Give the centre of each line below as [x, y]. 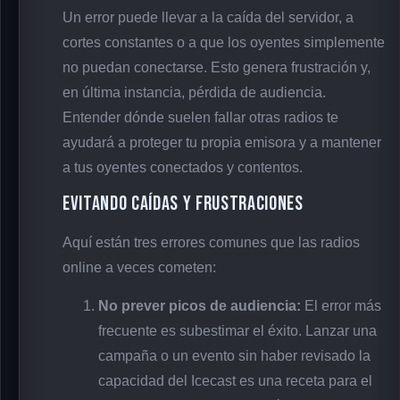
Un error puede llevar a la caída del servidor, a [208, 17]
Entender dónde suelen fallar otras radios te [200, 117]
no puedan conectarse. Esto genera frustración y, [217, 67]
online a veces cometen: [139, 268]
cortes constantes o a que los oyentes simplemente [224, 42]
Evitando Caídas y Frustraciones [183, 204]
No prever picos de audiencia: [200, 305]
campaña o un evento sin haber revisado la [234, 355]
